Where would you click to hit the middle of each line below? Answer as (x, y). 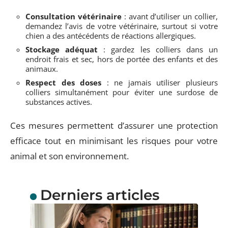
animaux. (42, 68)
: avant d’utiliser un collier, (170, 16)
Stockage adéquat (62, 49)
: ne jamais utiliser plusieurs (160, 82)
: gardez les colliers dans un (158, 49)
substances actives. (59, 102)
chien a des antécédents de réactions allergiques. (111, 35)
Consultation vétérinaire (74, 16)
